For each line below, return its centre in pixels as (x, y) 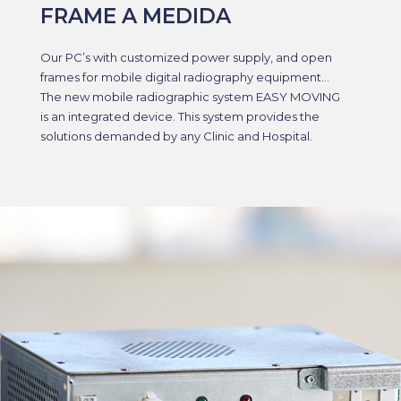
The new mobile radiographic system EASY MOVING (190, 97)
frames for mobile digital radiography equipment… (184, 77)
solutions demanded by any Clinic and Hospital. (176, 137)
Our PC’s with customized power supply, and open (186, 58)
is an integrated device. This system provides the (179, 117)
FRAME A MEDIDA (135, 17)
